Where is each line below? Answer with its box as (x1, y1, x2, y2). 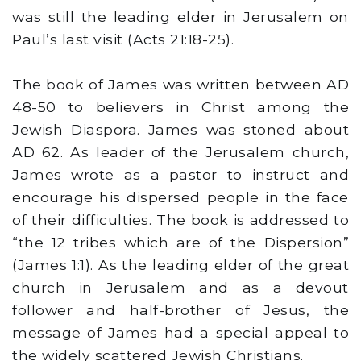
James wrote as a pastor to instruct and (12, 166, 349, 184)
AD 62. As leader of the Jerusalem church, (12, 143, 349, 161)
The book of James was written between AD (12, 76, 349, 93)
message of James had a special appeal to (12, 324, 349, 342)
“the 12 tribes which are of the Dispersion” (12, 234, 349, 251)
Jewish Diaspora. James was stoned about (12, 121, 349, 139)
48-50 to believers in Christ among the (12, 98, 349, 116)
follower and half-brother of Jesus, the (12, 301, 349, 319)
